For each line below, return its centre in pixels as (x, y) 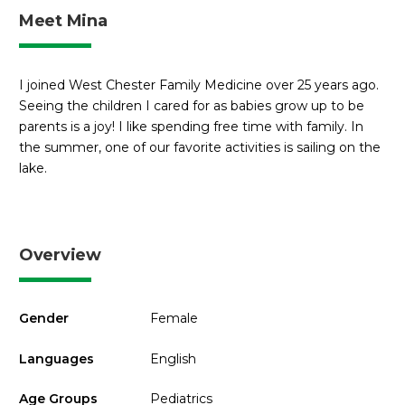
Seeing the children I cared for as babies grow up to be (192, 105)
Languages (57, 358)
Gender (44, 319)
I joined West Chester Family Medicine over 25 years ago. (199, 85)
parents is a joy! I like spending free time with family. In (191, 126)
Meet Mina (63, 20)
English (173, 358)
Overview (60, 255)
